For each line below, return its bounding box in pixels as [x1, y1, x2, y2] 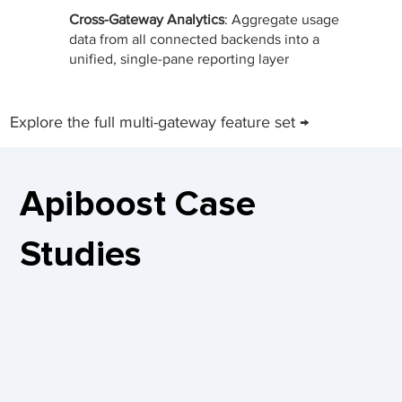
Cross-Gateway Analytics [69, 12, 224, 28]
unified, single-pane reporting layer [69, 51, 289, 67]
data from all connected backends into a [69, 31, 319, 48]
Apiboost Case [20, 182, 257, 227]
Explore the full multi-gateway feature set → [10, 113, 310, 132]
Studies [20, 232, 143, 277]
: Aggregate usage [224, 12, 339, 28]
